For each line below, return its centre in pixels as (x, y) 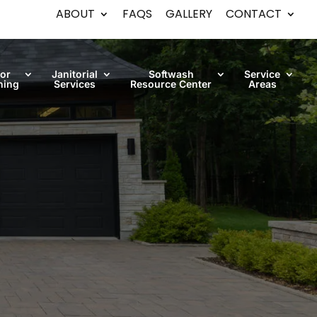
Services (75, 84)
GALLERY (189, 14)
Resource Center (171, 84)
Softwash (171, 74)
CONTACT (254, 14)
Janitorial (75, 74)
